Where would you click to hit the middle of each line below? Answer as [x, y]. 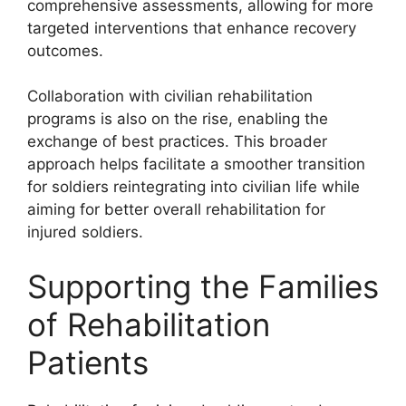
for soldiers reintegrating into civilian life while [193, 187]
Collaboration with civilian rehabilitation [170, 96]
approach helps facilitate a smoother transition [196, 164]
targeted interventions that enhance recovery [192, 28]
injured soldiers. [85, 232]
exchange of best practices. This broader [177, 141]
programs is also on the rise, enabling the [178, 119]
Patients [88, 362]
